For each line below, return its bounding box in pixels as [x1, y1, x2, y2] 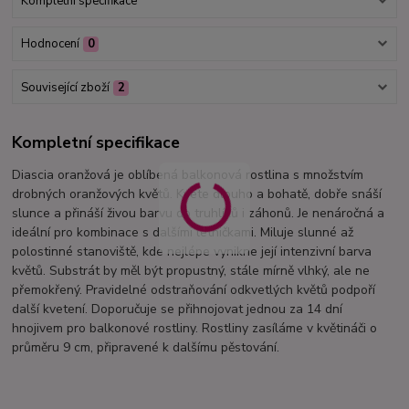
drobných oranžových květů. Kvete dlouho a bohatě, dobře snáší [12, 185, 383, 204]
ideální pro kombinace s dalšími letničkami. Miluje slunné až [12, 224, 354, 242]
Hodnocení [20, 36, 79, 53]
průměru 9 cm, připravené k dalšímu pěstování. [12, 339, 280, 357]
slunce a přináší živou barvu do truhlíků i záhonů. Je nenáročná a [12, 204, 385, 223]
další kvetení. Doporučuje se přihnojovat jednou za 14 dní [12, 300, 343, 319]
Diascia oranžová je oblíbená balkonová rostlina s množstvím [12, 166, 364, 184]
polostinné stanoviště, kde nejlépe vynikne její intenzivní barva [12, 243, 372, 261]
